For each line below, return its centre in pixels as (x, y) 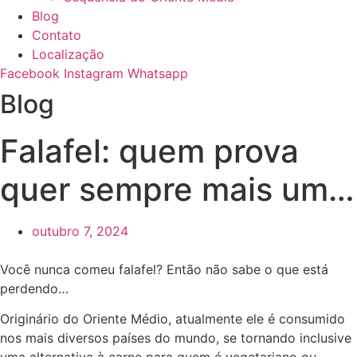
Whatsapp (158, 73)
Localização (68, 54)
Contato (57, 35)
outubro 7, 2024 (80, 231)
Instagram (94, 73)
